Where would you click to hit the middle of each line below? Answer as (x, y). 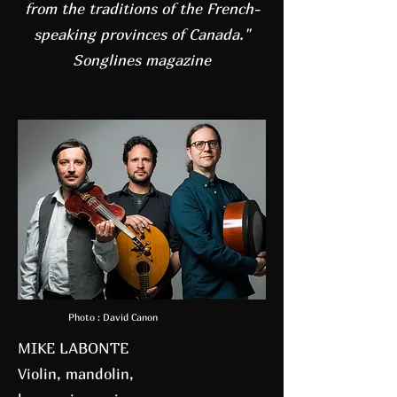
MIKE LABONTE (73, 348)
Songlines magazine (142, 60)
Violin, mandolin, (76, 374)
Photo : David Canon (113, 317)
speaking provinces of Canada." (142, 34)
